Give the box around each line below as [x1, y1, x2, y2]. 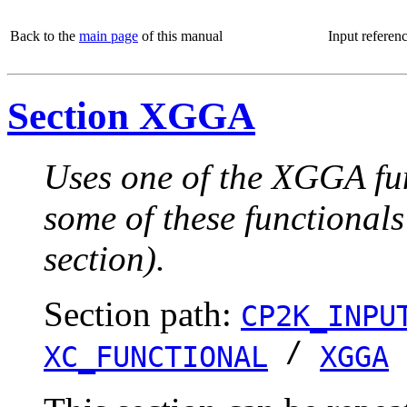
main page [79, 28, 138, 44]
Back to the [10, 28, 79, 44]
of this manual [138, 28, 223, 44]
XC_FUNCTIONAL [44, 340, 268, 373]
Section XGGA [7, 94, 255, 137]
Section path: [44, 293, 241, 333]
